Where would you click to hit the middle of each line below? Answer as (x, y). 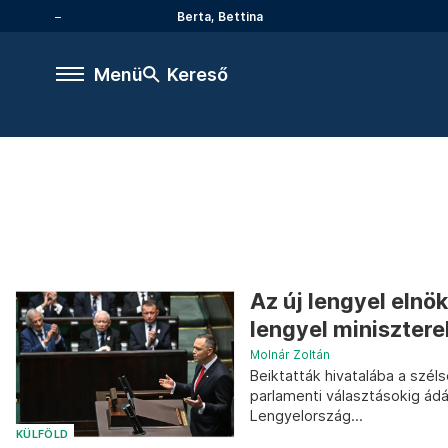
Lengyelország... (306, 415)
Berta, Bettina (220, 16)
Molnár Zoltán (290, 354)
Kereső (197, 74)
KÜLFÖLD (42, 434)
